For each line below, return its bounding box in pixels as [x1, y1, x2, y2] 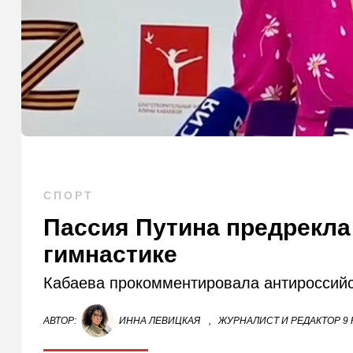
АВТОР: [43, 315, 77, 327]
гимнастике [43, 241, 178, 268]
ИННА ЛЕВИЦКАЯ [119, 315, 201, 327]
